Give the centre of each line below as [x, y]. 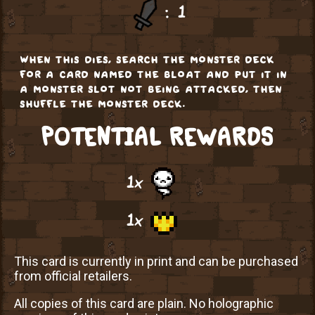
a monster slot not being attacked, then [151, 88]
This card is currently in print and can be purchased [156, 262]
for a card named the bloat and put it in [154, 73]
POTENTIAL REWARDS [157, 137]
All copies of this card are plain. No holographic [144, 304]
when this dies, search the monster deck [147, 58]
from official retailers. [73, 276]
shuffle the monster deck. [103, 103]
